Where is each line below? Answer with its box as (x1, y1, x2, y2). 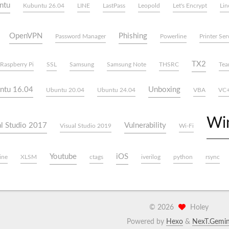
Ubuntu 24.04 (97, 87, 135, 93)
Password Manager (55, 33, 106, 39)
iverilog (141, 154, 161, 160)
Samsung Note (106, 61, 146, 67)
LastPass (102, 3, 125, 9)
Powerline (160, 33, 187, 39)
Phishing (119, 32, 147, 40)
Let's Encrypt (172, 3, 207, 9)
